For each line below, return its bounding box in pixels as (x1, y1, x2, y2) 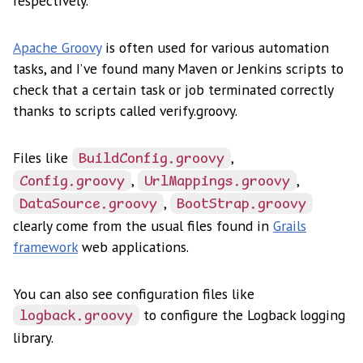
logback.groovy (19, 308, 133, 325)
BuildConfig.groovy (79, 151, 224, 168)
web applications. (78, 237, 189, 256)
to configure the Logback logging (139, 305, 345, 324)
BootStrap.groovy (177, 196, 306, 213)
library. (13, 327, 53, 347)
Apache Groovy (13, 37, 101, 57)
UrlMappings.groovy (144, 173, 290, 190)
